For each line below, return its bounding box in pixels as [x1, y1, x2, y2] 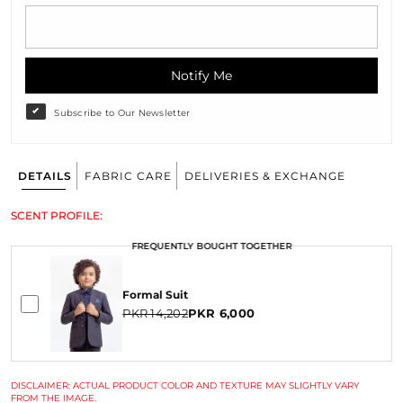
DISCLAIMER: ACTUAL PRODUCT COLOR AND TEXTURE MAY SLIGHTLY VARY [11, 379, 360, 391]
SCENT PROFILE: [11, 209, 103, 223]
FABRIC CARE [85, 169, 172, 184]
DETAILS [18, 169, 72, 184]
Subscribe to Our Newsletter [54, 107, 191, 120]
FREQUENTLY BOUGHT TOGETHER [131, 240, 292, 253]
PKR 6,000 [187, 306, 255, 321]
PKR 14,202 [122, 306, 188, 321]
